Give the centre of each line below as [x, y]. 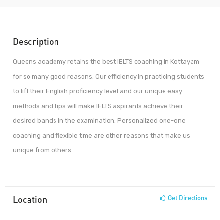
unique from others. [43, 150]
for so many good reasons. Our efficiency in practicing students [109, 77]
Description [36, 41]
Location [30, 199]
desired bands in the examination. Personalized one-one [99, 121]
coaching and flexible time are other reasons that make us [101, 136]
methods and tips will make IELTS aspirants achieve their [98, 106]
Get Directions [187, 198]
